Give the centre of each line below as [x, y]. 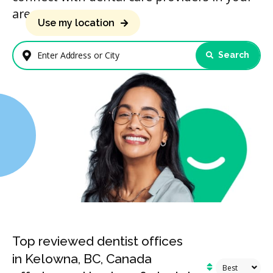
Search [233, 55]
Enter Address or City [70, 61]
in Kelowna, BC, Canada [82, 259]
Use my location [76, 23]
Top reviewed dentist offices [97, 241]
